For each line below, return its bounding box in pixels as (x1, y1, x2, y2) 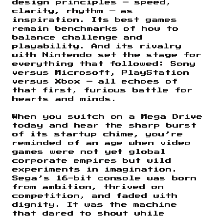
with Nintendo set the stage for (12, 52, 202, 58)
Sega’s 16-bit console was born (12, 175, 197, 181)
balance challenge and (12, 34, 143, 41)
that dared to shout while (12, 210, 166, 217)
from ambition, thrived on (12, 184, 165, 190)
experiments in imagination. (12, 166, 178, 173)
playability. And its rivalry (12, 43, 182, 49)
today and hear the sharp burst (12, 122, 197, 129)
